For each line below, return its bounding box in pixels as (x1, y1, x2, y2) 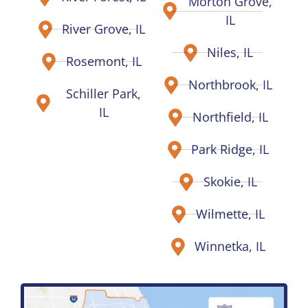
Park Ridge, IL (191, 141, 269, 158)
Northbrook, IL (188, 76, 272, 93)
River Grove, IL (62, 21, 146, 38)
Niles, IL (207, 44, 254, 61)
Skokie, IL (203, 173, 257, 190)
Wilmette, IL (195, 206, 265, 223)
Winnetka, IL (195, 238, 266, 255)
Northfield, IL (192, 109, 268, 126)
